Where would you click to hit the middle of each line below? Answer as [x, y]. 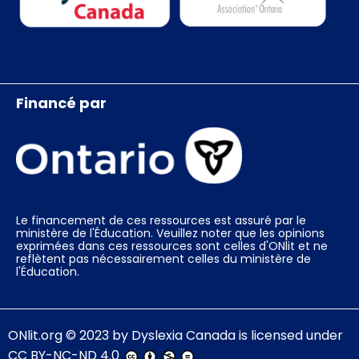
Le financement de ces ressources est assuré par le [161, 220]
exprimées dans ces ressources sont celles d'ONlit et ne [172, 246]
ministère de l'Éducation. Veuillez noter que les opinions [170, 233]
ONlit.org [35, 335]
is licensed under [289, 335]
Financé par [61, 103]
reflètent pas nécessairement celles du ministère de [163, 259]
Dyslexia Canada [184, 335]
